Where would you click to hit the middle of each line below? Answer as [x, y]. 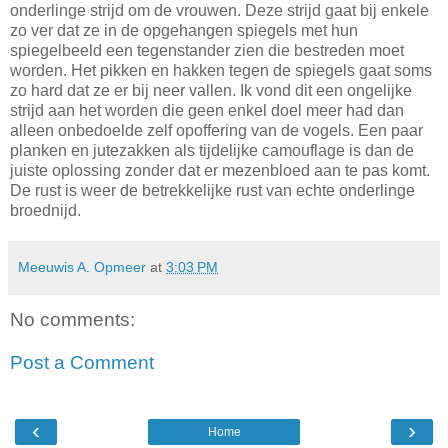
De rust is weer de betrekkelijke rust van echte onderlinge [212, 190]
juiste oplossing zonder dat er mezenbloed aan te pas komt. [220, 170]
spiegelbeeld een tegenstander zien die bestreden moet [207, 50]
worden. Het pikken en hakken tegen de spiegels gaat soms [221, 70]
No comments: [72, 319]
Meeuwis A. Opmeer [82, 266]
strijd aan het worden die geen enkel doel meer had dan [207, 110]
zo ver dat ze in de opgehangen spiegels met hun [184, 30]
